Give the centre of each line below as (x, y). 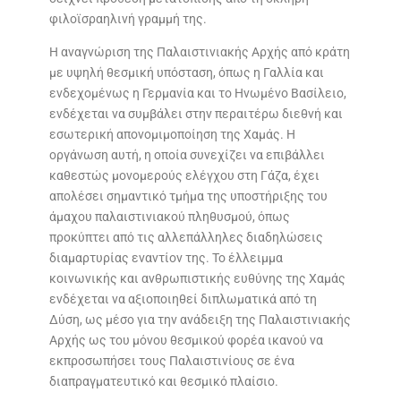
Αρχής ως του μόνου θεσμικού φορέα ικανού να (186, 341)
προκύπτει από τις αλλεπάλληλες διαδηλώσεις (186, 238)
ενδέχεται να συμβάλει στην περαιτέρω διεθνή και (196, 114)
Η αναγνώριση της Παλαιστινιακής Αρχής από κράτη (199, 52)
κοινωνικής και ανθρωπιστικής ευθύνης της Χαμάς (197, 279)
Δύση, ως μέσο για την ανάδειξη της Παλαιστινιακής (200, 320)
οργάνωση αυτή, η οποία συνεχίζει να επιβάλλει (187, 155)
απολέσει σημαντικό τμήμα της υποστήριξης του (188, 196)
